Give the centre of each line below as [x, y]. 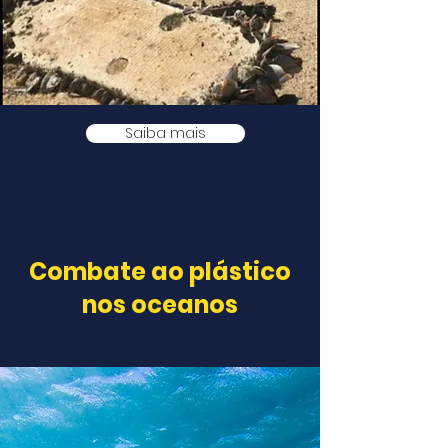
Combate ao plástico [160, 271]
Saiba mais [165, 133]
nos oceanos [160, 304]
